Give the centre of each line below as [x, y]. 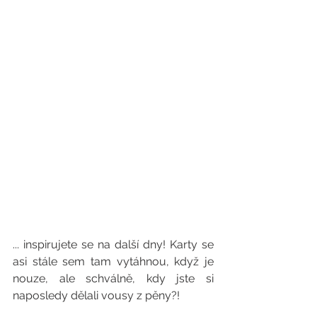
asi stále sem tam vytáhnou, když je [113, 262]
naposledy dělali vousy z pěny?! [96, 296]
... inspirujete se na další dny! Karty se [113, 245]
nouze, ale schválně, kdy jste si [113, 279]
